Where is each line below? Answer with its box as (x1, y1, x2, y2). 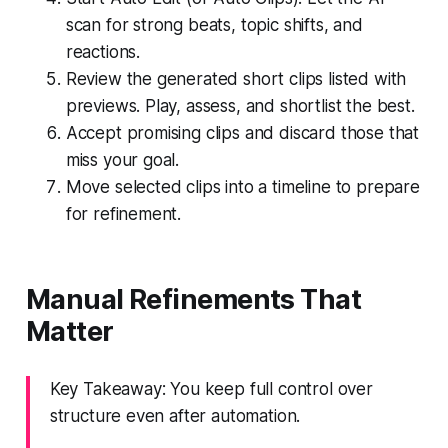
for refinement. (65, 203, 182, 224)
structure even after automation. (49, 405, 301, 426)
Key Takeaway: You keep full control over (49, 378, 373, 399)
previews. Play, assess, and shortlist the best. (65, 95, 415, 116)
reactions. (65, 41, 141, 62)
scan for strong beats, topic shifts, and (65, 14, 363, 35)
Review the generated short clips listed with (65, 68, 407, 89)
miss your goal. (65, 149, 180, 170)
